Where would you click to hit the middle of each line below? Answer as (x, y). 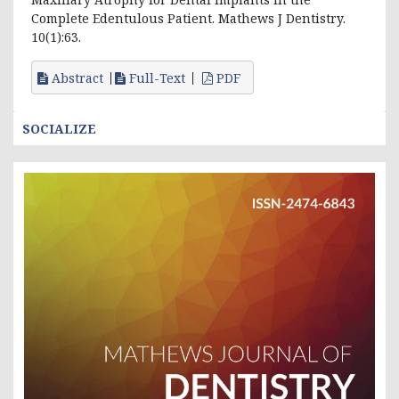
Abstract (76, 77)
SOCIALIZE (59, 128)
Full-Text (155, 77)
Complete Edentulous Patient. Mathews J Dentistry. (188, 18)
